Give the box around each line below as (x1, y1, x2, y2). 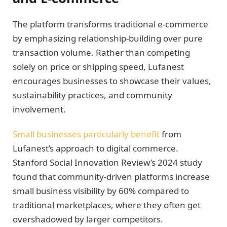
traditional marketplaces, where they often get (13, 199, 201, 211)
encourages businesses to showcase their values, (13, 75, 211, 87)
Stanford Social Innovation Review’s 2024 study (13, 156, 202, 168)
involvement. (13, 103, 66, 116)
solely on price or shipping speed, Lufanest (13, 61, 184, 73)
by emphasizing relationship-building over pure (13, 32, 203, 45)
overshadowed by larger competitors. (13, 213, 163, 225)
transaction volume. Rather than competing (13, 47, 190, 59)
